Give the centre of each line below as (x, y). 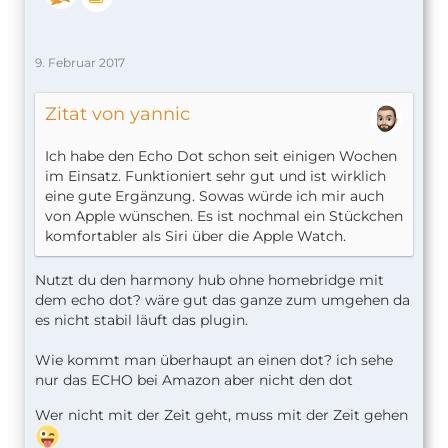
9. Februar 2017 (80, 63)
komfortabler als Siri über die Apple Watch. (195, 236)
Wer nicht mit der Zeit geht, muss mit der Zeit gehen (221, 415)
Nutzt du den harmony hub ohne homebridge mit (209, 280)
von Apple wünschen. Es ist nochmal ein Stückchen (224, 216)
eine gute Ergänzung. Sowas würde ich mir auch (214, 196)
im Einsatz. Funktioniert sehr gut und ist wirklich (215, 176)
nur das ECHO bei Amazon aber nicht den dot (194, 380)
